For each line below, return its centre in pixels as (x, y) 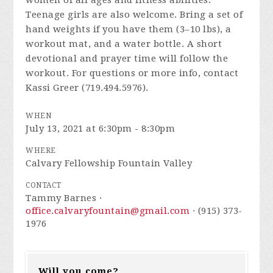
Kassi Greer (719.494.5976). (87, 88)
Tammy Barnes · (64, 198)
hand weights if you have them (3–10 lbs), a (129, 29)
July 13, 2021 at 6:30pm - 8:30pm (101, 129)
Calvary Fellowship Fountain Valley (109, 163)
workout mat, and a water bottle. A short (124, 44)
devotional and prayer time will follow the (127, 58)
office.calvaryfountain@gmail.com (108, 211)
